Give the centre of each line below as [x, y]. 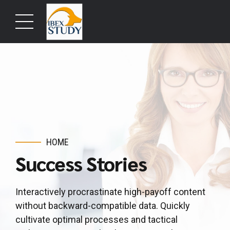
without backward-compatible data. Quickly [103, 206]
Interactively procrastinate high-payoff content [110, 192]
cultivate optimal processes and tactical [97, 220]
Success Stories [81, 163]
